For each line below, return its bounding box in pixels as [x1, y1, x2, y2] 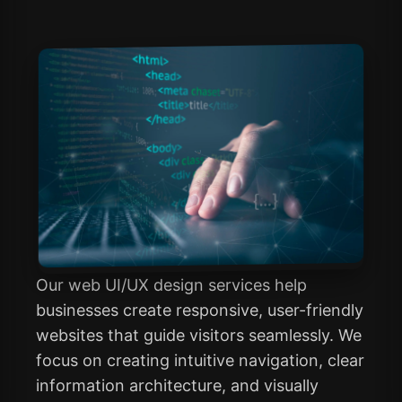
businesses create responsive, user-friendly [36, 300, 363, 319]
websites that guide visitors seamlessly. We [36, 325, 362, 345]
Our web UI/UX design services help [36, 275, 307, 294]
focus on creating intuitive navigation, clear [36, 350, 364, 370]
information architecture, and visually [36, 375, 319, 395]
